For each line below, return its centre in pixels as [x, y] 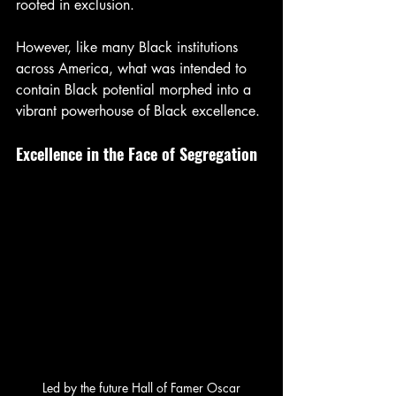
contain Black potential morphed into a [136, 89]
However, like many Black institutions [129, 47]
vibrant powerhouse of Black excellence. [138, 110]
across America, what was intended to [133, 68]
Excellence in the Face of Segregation [137, 153]
